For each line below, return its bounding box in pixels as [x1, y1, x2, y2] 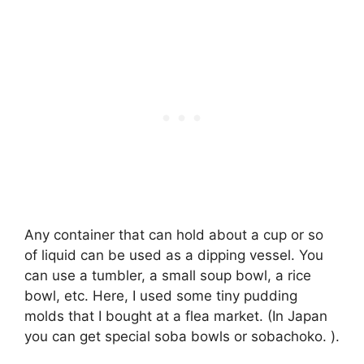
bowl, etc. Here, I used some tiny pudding [24, 287, 297, 304]
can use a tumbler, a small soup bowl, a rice [24, 266, 311, 284]
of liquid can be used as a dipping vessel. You [24, 246, 323, 263]
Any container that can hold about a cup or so [24, 226, 323, 243]
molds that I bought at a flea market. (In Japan [24, 307, 327, 324]
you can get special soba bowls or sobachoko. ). [24, 327, 340, 344]
